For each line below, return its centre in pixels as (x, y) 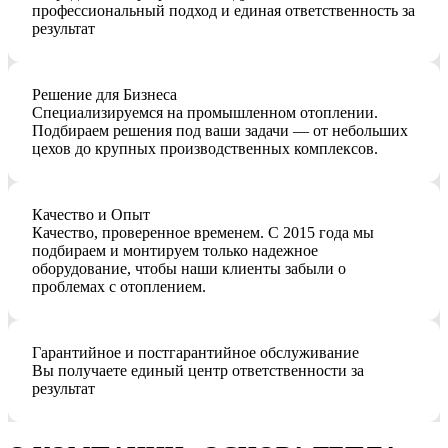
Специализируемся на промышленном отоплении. (205, 112)
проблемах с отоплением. (119, 286)
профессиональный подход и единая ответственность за (223, 10)
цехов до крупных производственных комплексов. (205, 148)
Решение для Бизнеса (104, 94)
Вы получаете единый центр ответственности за (198, 370)
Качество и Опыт (91, 214)
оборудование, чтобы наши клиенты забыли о (189, 268)
